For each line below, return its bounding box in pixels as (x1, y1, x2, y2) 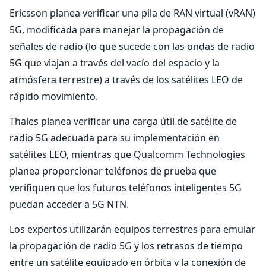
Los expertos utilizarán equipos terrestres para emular (9, 223, 255, 236)
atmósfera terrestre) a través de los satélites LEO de (9, 73, 243, 86)
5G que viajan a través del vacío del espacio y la (9, 56, 220, 69)
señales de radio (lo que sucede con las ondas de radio (9, 40, 255, 53)
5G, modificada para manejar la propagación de (9, 23, 224, 36)
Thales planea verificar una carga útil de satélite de (9, 115, 237, 128)
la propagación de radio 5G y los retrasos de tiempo (9, 239, 243, 252)
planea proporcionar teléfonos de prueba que (9, 164, 216, 178)
